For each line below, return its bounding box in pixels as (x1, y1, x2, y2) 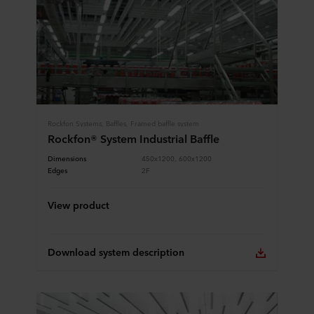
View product (48, 198, 109, 212)
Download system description (48, 245, 184, 259)
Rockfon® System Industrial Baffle (48, 130, 219, 146)
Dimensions (48, 152, 86, 164)
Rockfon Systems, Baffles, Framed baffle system (48, 117, 199, 129)
